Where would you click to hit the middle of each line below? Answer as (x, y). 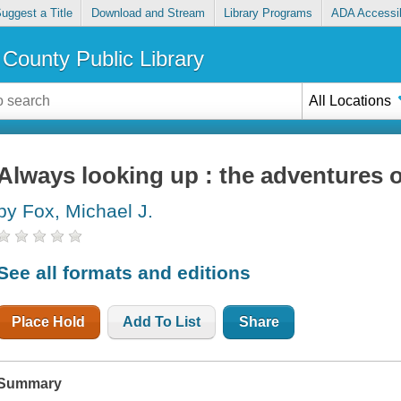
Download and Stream (148, 13)
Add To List (162, 321)
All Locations (350, 100)
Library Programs (269, 13)
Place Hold (49, 321)
